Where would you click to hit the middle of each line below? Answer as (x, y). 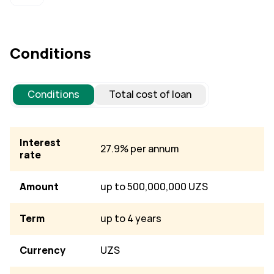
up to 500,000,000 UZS (154, 187)
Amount (39, 187)
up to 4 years (131, 219)
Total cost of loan (150, 94)
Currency (43, 250)
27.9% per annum (140, 149)
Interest (40, 143)
